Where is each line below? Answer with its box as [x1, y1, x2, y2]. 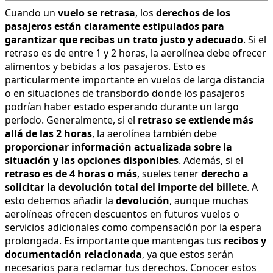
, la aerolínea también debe [92, 126, 217, 140]
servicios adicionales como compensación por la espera [5, 220, 261, 234]
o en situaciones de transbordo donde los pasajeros [5, 86, 245, 100]
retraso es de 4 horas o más [5, 166, 137, 180]
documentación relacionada [5, 247, 142, 261]
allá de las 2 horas [5, 126, 92, 140]
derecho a [199, 166, 249, 180]
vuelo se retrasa [58, 5, 135, 19]
